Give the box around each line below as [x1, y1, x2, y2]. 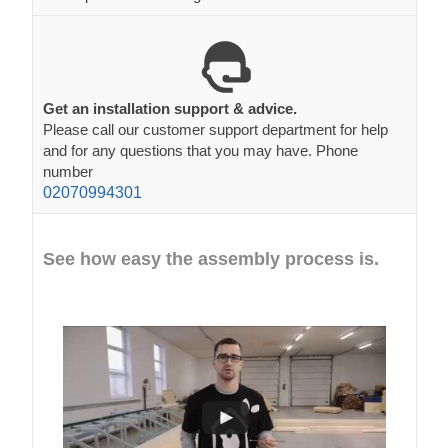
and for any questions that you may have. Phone [43, 141, 358, 159]
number [43, 162, 93, 180]
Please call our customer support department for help [43, 120, 388, 138]
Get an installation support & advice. [43, 99, 297, 117]
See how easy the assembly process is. [43, 248, 379, 269]
